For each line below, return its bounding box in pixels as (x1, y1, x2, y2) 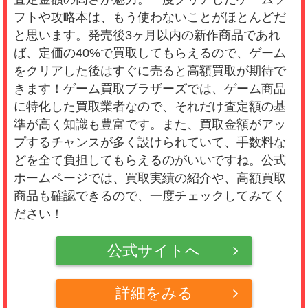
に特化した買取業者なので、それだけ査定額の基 (14, 100, 286, 114)
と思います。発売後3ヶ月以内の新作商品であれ (14, 28, 280, 43)
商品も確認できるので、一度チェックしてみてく (14, 189, 286, 203)
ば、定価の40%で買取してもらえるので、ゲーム (14, 46, 286, 60)
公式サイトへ (107, 243, 201, 260)
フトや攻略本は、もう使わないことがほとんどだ (14, 10, 286, 25)
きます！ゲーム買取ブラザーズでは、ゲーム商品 (14, 82, 286, 96)
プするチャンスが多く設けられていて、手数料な (14, 135, 286, 150)
